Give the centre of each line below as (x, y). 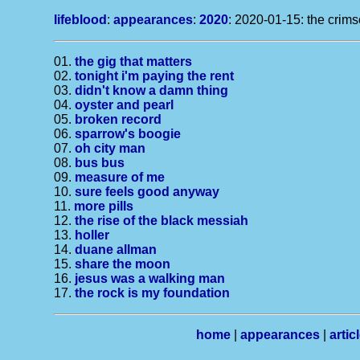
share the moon (123, 264)
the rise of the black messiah (162, 221)
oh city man (110, 148)
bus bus (100, 163)
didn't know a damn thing (152, 90)
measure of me (120, 177)
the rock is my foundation (153, 293)
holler (92, 235)
